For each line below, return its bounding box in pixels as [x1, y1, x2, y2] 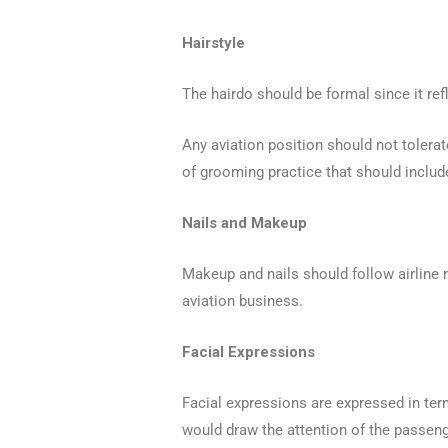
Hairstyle [182, 33, 246, 52]
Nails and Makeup [182, 213, 308, 232]
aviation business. [182, 291, 304, 310]
